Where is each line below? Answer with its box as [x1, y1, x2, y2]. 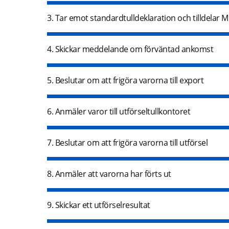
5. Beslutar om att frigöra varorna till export [47, 75, 203, 86]
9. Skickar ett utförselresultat [47, 199, 150, 211]
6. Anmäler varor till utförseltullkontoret [47, 106, 190, 118]
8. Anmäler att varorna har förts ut [47, 168, 171, 180]
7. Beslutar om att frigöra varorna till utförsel [47, 137, 208, 149]
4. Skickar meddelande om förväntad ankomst [47, 43, 213, 55]
